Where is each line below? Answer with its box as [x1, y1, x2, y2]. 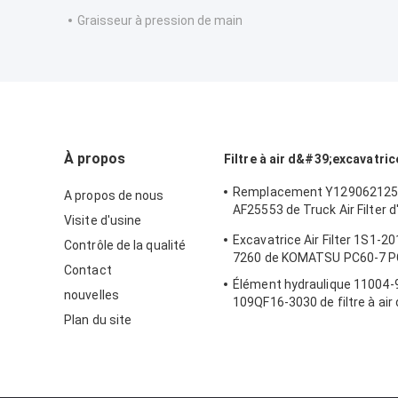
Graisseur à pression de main [77, 13, 243, 28]
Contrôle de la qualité [64, 238, 187, 253]
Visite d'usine [64, 213, 142, 228]
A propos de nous [64, 188, 164, 203]
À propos [64, 150, 125, 168]
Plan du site [64, 313, 132, 328]
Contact [64, 263, 112, 278]
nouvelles [64, 288, 119, 303]
